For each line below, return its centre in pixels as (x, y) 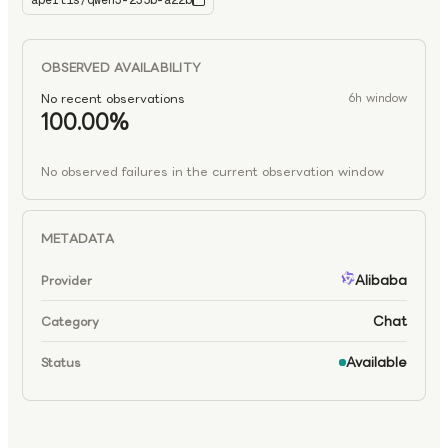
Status (61, 362)
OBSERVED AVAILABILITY (121, 68)
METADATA (77, 239)
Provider (66, 280)
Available (376, 363)
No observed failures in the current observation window (212, 172)
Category (70, 321)
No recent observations (113, 99)
